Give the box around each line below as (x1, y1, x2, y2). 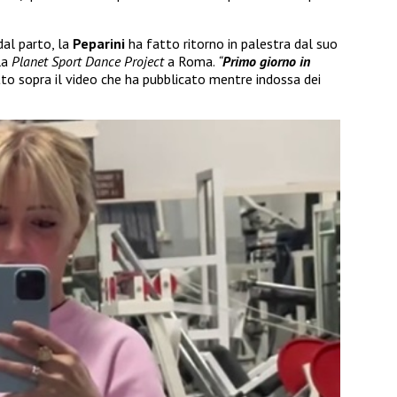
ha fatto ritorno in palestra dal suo (128, 35, 338, 53)
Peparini (73, 35, 128, 53)
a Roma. (164, 52, 218, 71)
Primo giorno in (222, 52, 310, 71)
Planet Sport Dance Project (12, 52, 164, 71)
